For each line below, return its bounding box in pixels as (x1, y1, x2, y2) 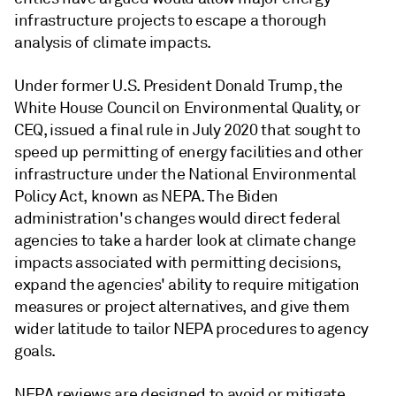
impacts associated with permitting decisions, (14, 252, 341, 272)
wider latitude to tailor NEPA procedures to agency (14, 318, 369, 339)
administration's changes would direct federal (14, 208, 340, 228)
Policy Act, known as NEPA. (14, 186, 208, 206)
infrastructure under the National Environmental (14, 164, 357, 184)
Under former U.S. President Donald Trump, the (14, 75, 343, 95)
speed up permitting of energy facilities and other (14, 141, 364, 162)
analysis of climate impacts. (14, 32, 211, 52)
